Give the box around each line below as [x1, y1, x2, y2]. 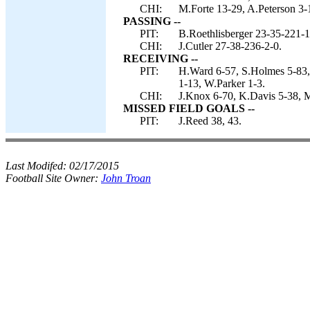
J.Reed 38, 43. [179, 115, 241, 127]
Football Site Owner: [6, 172, 101, 184]
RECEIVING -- [123, 53, 198, 64]
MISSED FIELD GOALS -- [123, 102, 255, 114]
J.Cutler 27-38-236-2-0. [179, 40, 282, 52]
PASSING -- [123, 15, 181, 27]
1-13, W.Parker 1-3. [179, 77, 265, 89]
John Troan [101, 172, 151, 184]
